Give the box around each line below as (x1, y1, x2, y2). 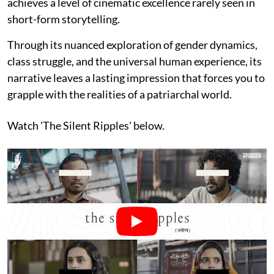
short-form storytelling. (7, 12, 120, 26)
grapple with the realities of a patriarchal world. (7, 87, 232, 101)
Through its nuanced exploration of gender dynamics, (7, 37, 257, 51)
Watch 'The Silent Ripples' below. (7, 118, 165, 132)
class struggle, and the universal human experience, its (7, 54, 262, 68)
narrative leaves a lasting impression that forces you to (7, 70, 265, 84)
